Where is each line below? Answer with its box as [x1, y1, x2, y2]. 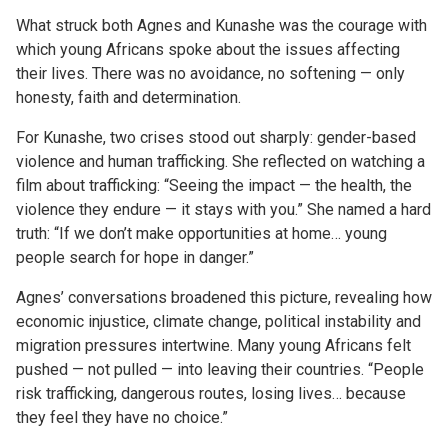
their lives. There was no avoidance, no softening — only [16, 63, 405, 83]
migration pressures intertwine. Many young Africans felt [16, 335, 411, 355]
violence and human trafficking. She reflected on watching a [16, 151, 425, 171]
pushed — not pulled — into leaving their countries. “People [16, 359, 424, 379]
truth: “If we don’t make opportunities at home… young [16, 223, 387, 243]
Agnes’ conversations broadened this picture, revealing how [16, 287, 432, 307]
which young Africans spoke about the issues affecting [16, 39, 400, 59]
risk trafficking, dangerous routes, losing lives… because [16, 383, 406, 403]
